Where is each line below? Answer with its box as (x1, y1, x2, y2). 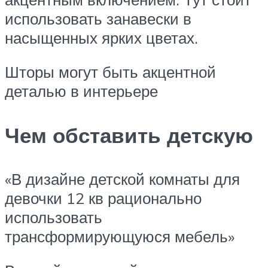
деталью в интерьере (5, 81, 158, 101)
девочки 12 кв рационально (5, 188, 202, 208)
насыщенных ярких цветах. (5, 28, 198, 47)
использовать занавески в (5, 8, 191, 28)
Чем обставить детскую (5, 121, 253, 148)
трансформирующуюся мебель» (5, 226, 234, 246)
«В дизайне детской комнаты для (5, 169, 240, 188)
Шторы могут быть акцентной (5, 62, 216, 82)
